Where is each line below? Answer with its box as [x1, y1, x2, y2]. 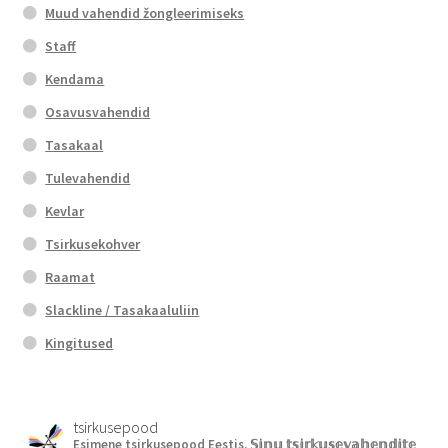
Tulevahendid [45, 168, 131, 187]
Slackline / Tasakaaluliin [45, 300, 200, 319]
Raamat [45, 267, 96, 286]
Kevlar [45, 201, 85, 220]
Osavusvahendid [45, 102, 151, 121]
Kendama [45, 69, 105, 88]
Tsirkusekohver [45, 234, 141, 253]
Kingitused [45, 333, 114, 352]
